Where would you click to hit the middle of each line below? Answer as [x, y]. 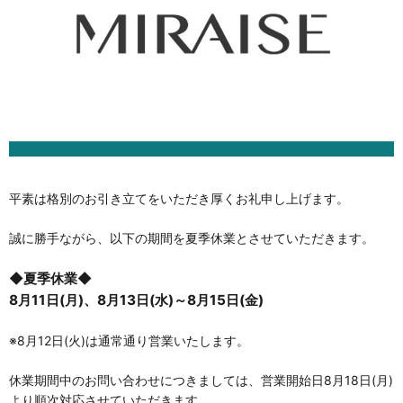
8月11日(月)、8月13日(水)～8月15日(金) [136, 300]
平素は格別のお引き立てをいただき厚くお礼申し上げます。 [179, 198]
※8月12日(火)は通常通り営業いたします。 [129, 340]
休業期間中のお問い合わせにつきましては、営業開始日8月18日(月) [201, 380]
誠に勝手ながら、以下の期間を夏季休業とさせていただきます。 [192, 237]
